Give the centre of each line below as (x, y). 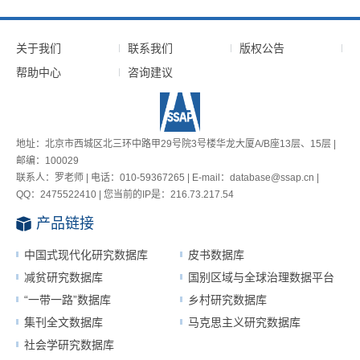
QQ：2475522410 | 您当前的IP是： (93, 195)
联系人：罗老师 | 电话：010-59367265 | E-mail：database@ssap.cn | (168, 178)
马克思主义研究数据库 (244, 323)
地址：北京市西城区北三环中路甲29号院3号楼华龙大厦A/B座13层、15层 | (176, 144)
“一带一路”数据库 (67, 300)
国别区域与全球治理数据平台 (261, 278)
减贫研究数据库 (63, 278)
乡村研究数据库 (227, 300)
